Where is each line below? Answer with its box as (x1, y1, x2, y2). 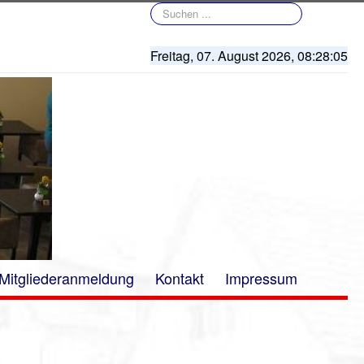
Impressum (225, 267, 297, 288)
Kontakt (155, 267, 204, 288)
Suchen (150, 2, 186, 17)
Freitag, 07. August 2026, (150, 46, 297, 65)
